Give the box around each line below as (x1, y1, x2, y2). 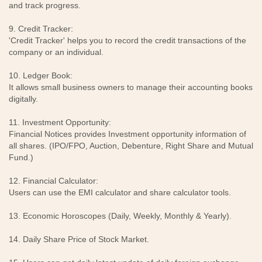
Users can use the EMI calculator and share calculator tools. (9, 188, 231, 197)
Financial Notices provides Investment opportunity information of (9, 129, 246, 139)
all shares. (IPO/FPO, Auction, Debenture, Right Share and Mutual (9, 141, 253, 150)
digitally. (9, 94, 38, 104)
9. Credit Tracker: (9, 24, 73, 33)
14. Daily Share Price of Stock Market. (9, 235, 149, 244)
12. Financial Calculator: (9, 176, 98, 185)
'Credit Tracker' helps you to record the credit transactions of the (9, 36, 246, 45)
